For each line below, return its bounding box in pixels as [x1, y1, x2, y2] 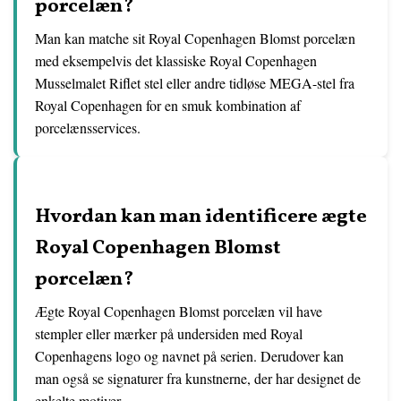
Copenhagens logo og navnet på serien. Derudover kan [35, 346, 344, 366]
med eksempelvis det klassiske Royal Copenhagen [35, 51, 317, 71]
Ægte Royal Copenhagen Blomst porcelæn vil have [35, 302, 322, 321]
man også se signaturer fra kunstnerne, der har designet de [35, 369, 361, 388]
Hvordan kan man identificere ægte [35, 203, 367, 232]
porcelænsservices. [35, 118, 141, 138]
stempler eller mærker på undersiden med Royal [35, 324, 303, 344]
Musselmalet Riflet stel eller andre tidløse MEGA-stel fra [35, 73, 354, 93]
